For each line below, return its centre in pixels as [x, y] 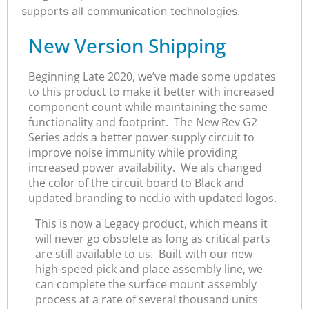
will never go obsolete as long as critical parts [153, 238]
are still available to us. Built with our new [144, 253]
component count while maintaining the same [148, 107]
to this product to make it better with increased [151, 92]
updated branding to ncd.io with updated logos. [152, 198]
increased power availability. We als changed [145, 168]
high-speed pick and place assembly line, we [149, 269]
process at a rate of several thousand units [147, 299]
